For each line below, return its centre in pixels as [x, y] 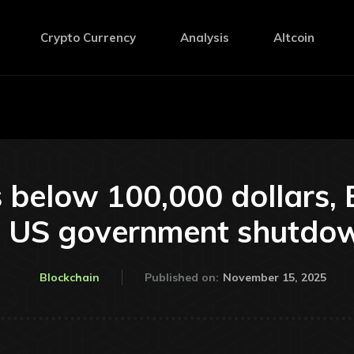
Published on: [181, 277]
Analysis [204, 38]
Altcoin [294, 38]
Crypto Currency [88, 38]
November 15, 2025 [274, 277]
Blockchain [69, 277]
